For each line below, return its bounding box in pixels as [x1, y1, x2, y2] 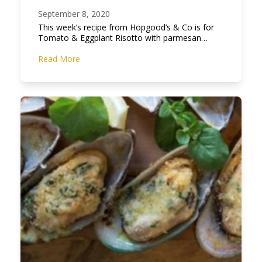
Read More [37, 53, 80, 65]
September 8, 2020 [37, 8, 110, 20]
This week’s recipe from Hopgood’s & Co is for [37, 22, 214, 33]
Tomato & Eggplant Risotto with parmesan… [37, 32, 208, 44]
